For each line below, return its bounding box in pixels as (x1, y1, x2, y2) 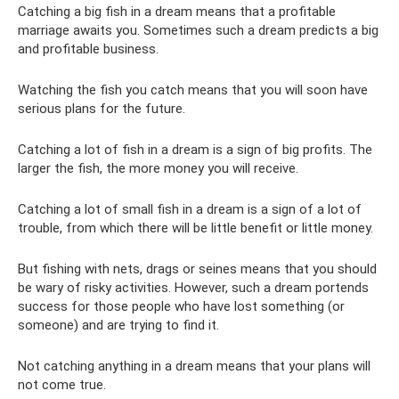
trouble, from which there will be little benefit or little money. (18, 220, 373, 236)
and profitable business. (18, 41, 159, 57)
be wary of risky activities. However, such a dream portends (18, 280, 369, 296)
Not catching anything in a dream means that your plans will (18, 358, 370, 374)
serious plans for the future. (18, 101, 185, 117)
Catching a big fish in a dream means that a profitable (18, 4, 336, 20)
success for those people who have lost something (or (18, 298, 345, 314)
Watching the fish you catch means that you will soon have (18, 82, 368, 98)
